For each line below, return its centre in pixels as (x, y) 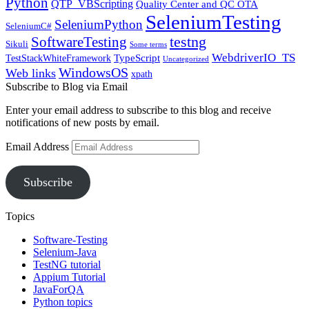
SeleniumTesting (213, 22)
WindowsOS (93, 73)
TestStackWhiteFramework (58, 59)
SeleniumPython (99, 25)
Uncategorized (186, 59)
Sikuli (17, 44)
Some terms (148, 45)
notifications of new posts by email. (82, 123)
